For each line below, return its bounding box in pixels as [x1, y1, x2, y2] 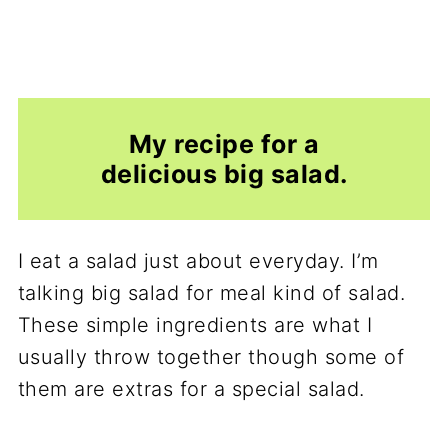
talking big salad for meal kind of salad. [17, 281, 406, 306]
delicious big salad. [100, 159, 348, 189]
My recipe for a [128, 129, 320, 159]
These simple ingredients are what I [17, 313, 373, 338]
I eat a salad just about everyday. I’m [17, 249, 379, 274]
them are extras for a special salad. [17, 377, 365, 402]
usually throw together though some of [17, 345, 405, 370]
